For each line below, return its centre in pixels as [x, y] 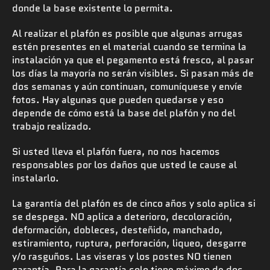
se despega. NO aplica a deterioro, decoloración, [122, 216]
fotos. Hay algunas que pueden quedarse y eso [118, 99]
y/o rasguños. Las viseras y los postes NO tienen [122, 256]
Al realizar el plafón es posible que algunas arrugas [127, 33]
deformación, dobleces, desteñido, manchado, [118, 230]
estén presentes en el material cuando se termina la [129, 46]
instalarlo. [36, 178]
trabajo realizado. [52, 126]
